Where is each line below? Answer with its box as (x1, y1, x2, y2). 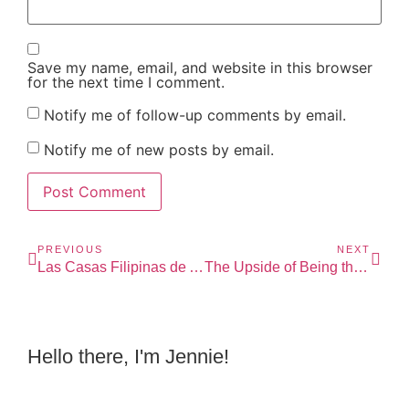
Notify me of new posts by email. (44, 141, 274, 159)
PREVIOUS (37, 244, 103, 256)
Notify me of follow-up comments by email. (44, 105, 346, 124)
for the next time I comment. (27, 72, 225, 91)
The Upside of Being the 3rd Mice (352, 259, 368, 276)
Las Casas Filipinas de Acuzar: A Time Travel (189, 259, 204, 276)
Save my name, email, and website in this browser (27, 58, 372, 77)
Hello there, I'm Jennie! (27, 345, 229, 369)
